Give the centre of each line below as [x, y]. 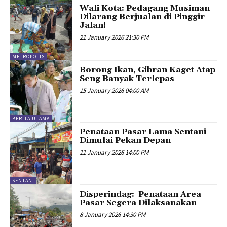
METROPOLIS [28, 56]
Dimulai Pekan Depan [125, 141]
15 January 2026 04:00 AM [114, 90]
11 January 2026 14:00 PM [114, 153]
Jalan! [93, 25]
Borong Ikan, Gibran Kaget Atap [148, 70]
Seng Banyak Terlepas [127, 78]
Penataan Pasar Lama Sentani [143, 132]
